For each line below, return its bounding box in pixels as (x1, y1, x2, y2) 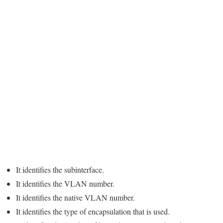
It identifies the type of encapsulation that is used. (16, 206, 170, 217)
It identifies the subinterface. (16, 164, 104, 175)
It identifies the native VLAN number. (16, 192, 135, 203)
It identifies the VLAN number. (16, 178, 114, 189)
